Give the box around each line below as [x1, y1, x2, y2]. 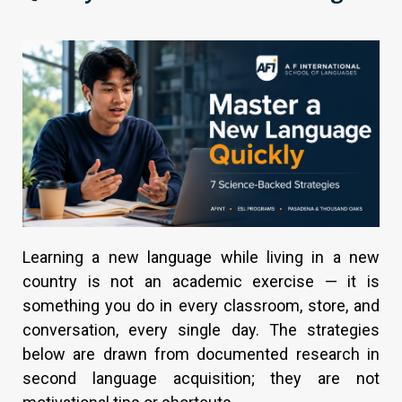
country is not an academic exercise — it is [22, 272, 380, 292]
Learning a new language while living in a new [22, 248, 380, 267]
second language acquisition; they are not [22, 369, 380, 389]
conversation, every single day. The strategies [22, 320, 380, 340]
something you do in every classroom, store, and [22, 296, 380, 316]
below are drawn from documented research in [22, 345, 380, 364]
